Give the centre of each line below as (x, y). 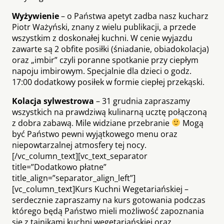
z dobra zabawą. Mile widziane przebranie (92, 123)
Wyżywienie (35, 16)
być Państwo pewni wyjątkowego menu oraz (95, 134)
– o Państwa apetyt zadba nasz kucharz (134, 16)
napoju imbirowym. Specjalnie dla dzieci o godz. (102, 71)
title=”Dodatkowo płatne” (59, 167)
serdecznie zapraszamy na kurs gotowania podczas (109, 200)
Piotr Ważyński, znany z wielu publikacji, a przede (104, 27)
